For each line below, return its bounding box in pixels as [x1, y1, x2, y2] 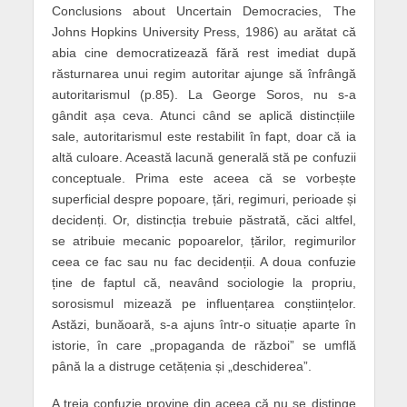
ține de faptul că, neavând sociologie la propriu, [51, 275, 356, 291]
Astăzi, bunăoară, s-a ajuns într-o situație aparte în [51, 317, 356, 333]
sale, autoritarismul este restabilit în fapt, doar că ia [51, 129, 356, 144]
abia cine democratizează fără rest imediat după [51, 45, 356, 61]
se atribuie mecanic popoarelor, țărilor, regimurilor [51, 233, 356, 249]
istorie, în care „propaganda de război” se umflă [51, 338, 356, 353]
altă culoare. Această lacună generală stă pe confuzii [51, 150, 356, 165]
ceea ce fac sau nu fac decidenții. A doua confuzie [51, 254, 356, 270]
